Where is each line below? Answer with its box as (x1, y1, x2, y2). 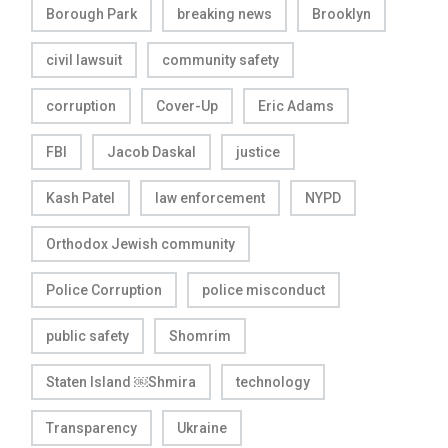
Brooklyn (312, 5, 371, 22)
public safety (46, 327, 129, 344)
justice (236, 143, 280, 160)
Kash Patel (46, 189, 115, 206)
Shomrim (169, 327, 231, 344)
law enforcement (155, 189, 265, 206)
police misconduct (202, 281, 325, 298)
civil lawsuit (46, 51, 122, 68)
